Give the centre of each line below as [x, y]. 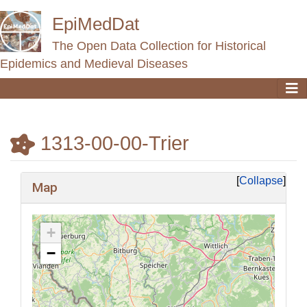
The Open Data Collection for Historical [159, 46]
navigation [76, 180]
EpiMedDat [96, 24]
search [123, 180]
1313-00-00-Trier [115, 143]
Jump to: [30, 180]
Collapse [261, 181]
